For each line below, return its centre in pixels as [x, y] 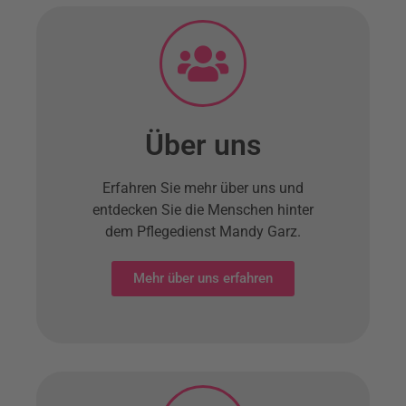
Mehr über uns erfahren [203, 279]
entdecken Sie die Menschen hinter [203, 210]
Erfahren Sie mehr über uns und [203, 188]
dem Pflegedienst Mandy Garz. [203, 232]
